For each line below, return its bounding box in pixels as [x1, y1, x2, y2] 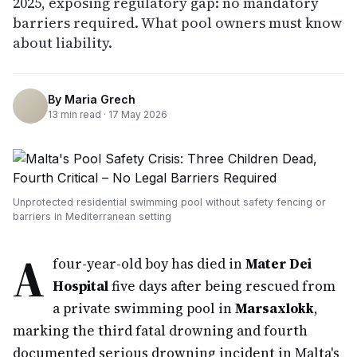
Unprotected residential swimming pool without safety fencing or [13, 196, 326, 208]
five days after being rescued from [108, 277, 335, 296]
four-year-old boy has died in [53, 254, 245, 273]
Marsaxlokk [235, 299, 314, 318]
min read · [58, 108, 108, 120]
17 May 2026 [108, 108, 167, 120]
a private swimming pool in [53, 299, 235, 318]
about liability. [13, 33, 112, 53]
